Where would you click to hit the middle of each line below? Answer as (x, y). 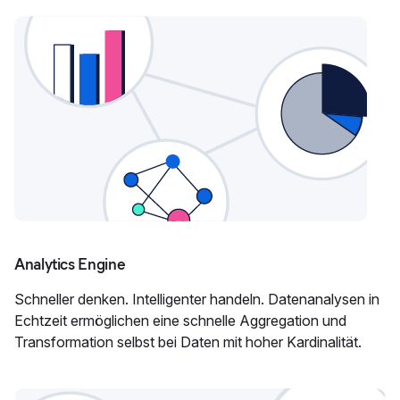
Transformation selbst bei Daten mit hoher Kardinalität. (188, 342)
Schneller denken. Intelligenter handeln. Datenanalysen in (197, 299)
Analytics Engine (70, 264)
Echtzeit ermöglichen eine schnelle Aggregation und (180, 321)
